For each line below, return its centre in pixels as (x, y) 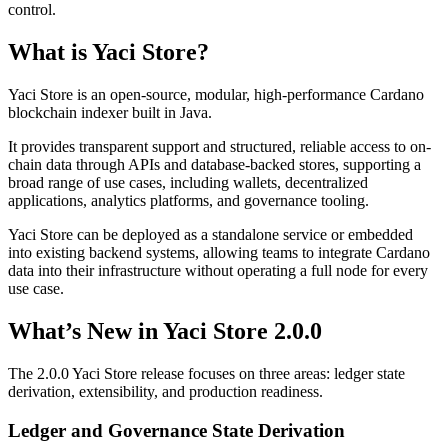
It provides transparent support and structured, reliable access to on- (219, 147)
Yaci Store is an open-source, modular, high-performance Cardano (216, 95)
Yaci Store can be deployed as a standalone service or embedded (210, 235)
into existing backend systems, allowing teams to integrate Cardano (219, 253)
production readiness (254, 392)
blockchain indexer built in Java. (110, 113)
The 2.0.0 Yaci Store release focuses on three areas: (171, 374)
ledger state (369, 374)
